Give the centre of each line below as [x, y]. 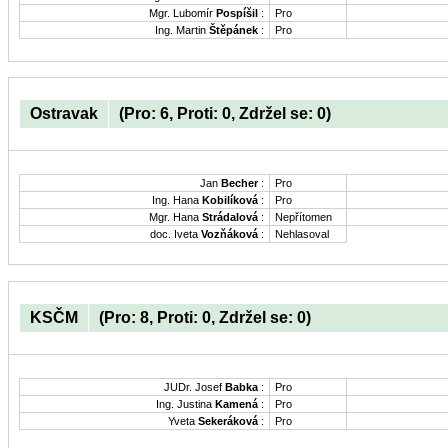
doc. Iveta [175, 234]
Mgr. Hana [175, 217]
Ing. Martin [182, 30]
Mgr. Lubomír [182, 13]
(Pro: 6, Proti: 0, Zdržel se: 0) [225, 114]
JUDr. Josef [194, 387]
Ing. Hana [177, 200]
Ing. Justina [185, 404]
